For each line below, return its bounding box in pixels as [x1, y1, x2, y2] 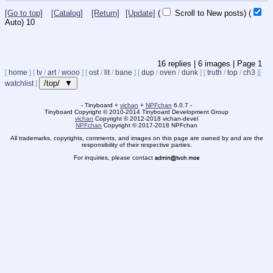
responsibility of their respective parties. [81, 141, 192, 148]
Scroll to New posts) [172, 8, 246, 18]
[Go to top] [5, 8, 43, 18]
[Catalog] [51, 8, 83, 18]
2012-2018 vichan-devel [128, 115, 198, 122]
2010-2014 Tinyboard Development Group [107, 108, 229, 115]
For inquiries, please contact [74, 154, 155, 161]
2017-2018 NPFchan [136, 121, 197, 129]
